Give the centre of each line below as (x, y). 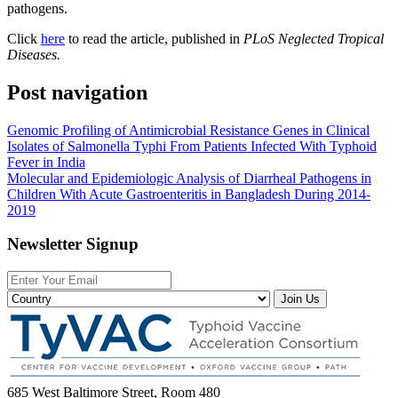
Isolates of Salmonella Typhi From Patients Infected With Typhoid (192, 146)
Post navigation (77, 92)
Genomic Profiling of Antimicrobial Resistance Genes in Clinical (188, 130)
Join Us (300, 299)
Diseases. (34, 54)
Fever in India (46, 162)
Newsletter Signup (73, 244)
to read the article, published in (154, 38)
